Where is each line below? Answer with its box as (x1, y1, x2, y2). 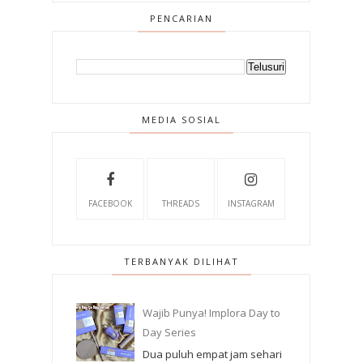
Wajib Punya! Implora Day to (143, 305, 281, 321)
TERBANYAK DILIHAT (123, 255, 239, 268)
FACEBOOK (88, 198, 132, 210)
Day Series (143, 325, 197, 340)
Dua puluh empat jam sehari (143, 346, 283, 361)
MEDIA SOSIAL (141, 113, 221, 126)
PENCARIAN (149, 12, 213, 25)
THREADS (161, 198, 199, 210)
